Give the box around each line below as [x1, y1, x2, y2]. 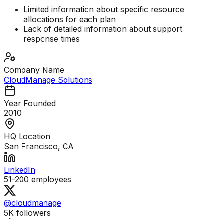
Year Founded [4, 98, 56, 109]
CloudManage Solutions [4, 75, 92, 85]
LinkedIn [4, 165, 35, 175]
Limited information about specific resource [23, 4, 184, 15]
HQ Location [4, 131, 50, 142]
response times [23, 34, 80, 44]
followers [14, 208, 51, 218]
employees [29, 175, 71, 185]
